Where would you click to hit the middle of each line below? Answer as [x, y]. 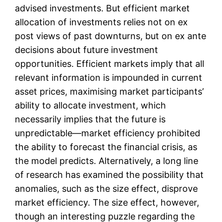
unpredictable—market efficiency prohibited [108, 133]
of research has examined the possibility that [110, 175]
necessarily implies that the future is [90, 119]
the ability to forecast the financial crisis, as [106, 147]
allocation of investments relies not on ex [102, 22]
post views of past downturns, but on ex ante [111, 36]
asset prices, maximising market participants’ [110, 92]
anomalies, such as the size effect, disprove [107, 189]
